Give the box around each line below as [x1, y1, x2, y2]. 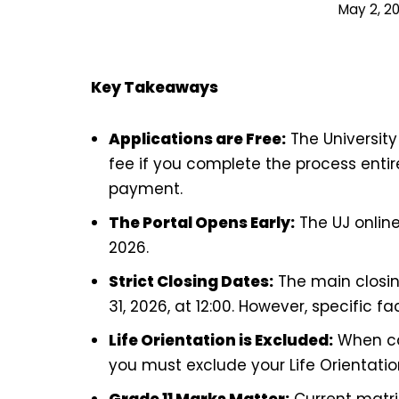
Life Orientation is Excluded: [109, 329, 333, 351]
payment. [109, 177, 183, 199]
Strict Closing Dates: [109, 270, 273, 292]
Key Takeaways [91, 76, 218, 98]
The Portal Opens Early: [109, 211, 295, 233]
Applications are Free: [109, 127, 286, 150]
